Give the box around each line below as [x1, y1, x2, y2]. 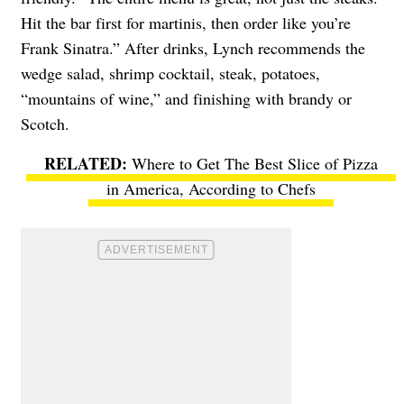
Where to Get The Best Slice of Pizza [132, 151, 378, 174]
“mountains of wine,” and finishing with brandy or [21, 87, 352, 109]
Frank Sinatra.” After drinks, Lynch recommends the [21, 36, 365, 59]
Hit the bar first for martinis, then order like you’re [21, 11, 351, 33]
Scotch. [21, 112, 69, 134]
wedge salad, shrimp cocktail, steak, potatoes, [21, 61, 320, 84]
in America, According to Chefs [106, 177, 316, 199]
